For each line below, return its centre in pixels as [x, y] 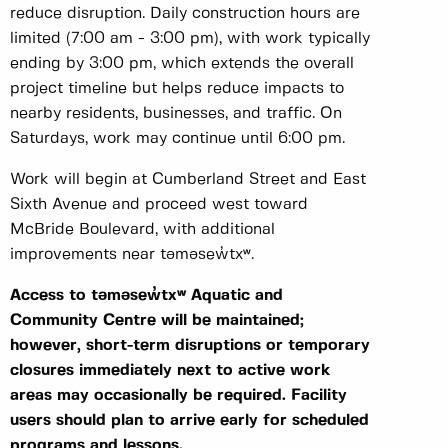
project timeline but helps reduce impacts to [177, 89]
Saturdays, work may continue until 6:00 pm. [180, 139]
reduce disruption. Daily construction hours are [185, 14]
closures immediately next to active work [170, 371]
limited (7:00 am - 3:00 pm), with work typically [190, 39]
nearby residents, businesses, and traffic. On [176, 114]
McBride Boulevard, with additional [142, 230]
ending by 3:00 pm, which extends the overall [182, 64]
